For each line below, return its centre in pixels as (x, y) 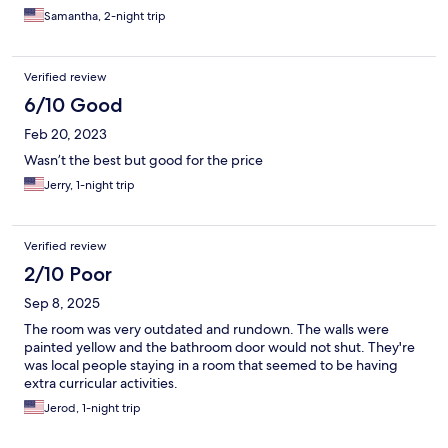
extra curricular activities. (101, 383)
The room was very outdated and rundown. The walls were (206, 329)
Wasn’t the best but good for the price (143, 160)
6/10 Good (73, 105)
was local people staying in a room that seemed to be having (211, 365)
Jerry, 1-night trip (89, 185)
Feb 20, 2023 (65, 134)
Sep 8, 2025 (62, 303)
